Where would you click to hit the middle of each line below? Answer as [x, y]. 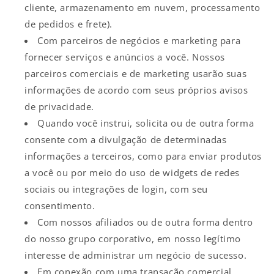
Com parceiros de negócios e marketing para [139, 40]
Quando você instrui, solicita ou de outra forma [146, 123]
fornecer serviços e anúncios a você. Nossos [125, 57]
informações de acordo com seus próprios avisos [136, 90]
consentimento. [60, 205]
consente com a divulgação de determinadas [126, 139]
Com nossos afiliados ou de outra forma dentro [146, 222]
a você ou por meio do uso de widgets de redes [132, 172]
